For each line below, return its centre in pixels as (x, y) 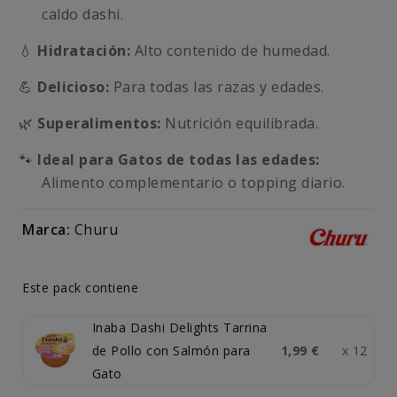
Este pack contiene (80, 288)
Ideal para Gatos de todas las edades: (179, 160)
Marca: (46, 230)
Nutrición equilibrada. (239, 123)
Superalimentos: (99, 123)
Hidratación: (84, 51)
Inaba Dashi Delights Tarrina (179, 327)
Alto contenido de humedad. (230, 51)
